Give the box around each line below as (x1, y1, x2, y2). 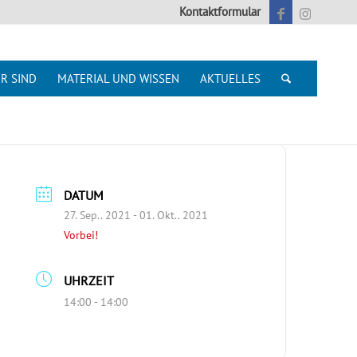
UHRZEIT (64, 273, 115, 289)
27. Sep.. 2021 (64, 208, 131, 223)
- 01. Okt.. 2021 (131, 208, 209, 223)
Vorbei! (64, 228, 99, 243)
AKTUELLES (200, 71, 261, 86)
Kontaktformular (179, 4, 261, 19)
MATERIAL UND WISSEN (57, 71, 180, 86)
